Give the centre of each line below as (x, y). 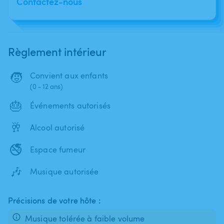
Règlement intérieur (57, 51)
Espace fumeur (58, 149)
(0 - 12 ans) (46, 86)
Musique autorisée (64, 171)
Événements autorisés (70, 105)
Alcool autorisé (57, 127)
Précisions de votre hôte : (54, 200)
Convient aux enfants (69, 75)
